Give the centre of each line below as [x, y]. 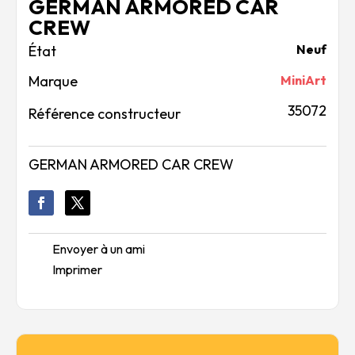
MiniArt [303, 80]
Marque [53, 82]
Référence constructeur [105, 114]
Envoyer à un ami [99, 249]
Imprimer [77, 270]
